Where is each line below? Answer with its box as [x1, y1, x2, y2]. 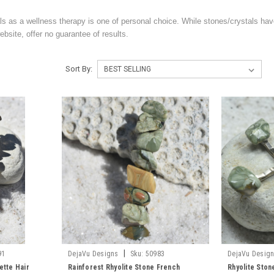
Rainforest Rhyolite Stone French [68, 263, 180, 272]
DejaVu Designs [68, 250, 119, 258]
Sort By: [65, 64, 92, 73]
